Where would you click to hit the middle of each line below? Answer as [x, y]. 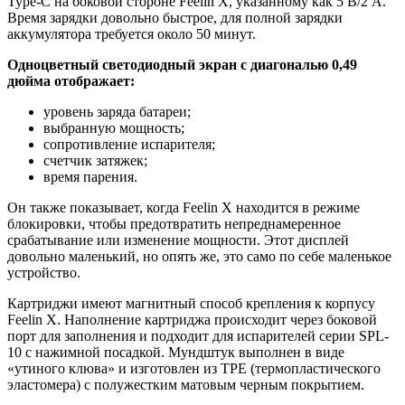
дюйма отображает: [71, 81]
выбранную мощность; [114, 128]
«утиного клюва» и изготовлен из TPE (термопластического [194, 369]
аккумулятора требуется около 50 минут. [132, 34]
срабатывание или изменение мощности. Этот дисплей [178, 240]
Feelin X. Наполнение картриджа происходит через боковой [192, 320]
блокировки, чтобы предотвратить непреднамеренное [174, 224]
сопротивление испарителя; [129, 145]
